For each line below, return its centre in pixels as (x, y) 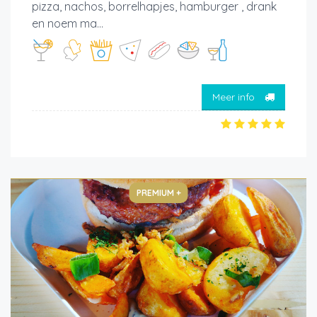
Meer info (235, 97)
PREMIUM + (158, 193)
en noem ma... (68, 24)
